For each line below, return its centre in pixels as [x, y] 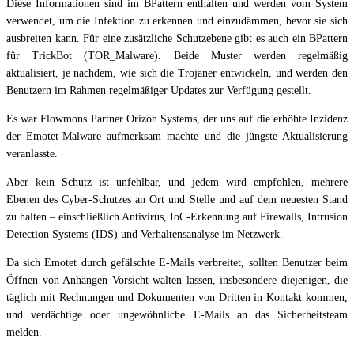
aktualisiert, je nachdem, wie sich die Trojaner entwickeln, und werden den [177, 73]
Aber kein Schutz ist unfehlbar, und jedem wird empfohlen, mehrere [177, 183]
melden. [24, 333]
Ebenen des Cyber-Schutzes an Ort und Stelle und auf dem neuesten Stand [177, 200]
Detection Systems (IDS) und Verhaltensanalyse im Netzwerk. [145, 235]
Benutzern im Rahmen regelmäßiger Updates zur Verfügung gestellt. [159, 91]
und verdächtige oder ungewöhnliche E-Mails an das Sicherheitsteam [177, 315]
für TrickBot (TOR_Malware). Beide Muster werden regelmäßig [177, 56]
